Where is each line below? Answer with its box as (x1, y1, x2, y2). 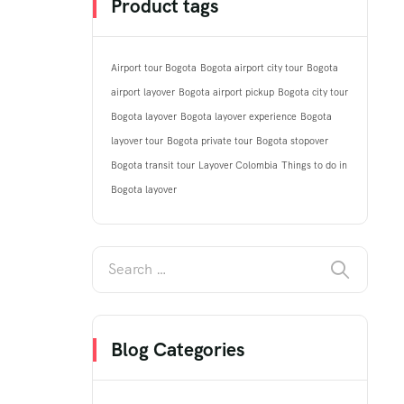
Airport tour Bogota (111, 61, 197, 75)
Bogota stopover (256, 134, 328, 148)
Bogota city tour (278, 86, 348, 99)
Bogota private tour (167, 134, 252, 148)
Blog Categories (111, 337, 244, 363)
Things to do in (281, 159, 347, 172)
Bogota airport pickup (179, 86, 274, 99)
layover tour (111, 134, 163, 148)
